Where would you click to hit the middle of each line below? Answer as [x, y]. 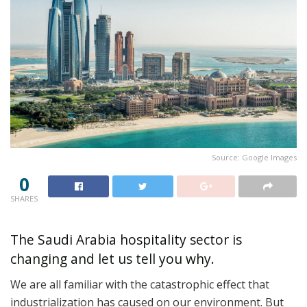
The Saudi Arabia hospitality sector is [126, 240]
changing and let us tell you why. [112, 259]
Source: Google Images [254, 157]
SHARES [24, 198]
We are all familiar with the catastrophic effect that [140, 285]
